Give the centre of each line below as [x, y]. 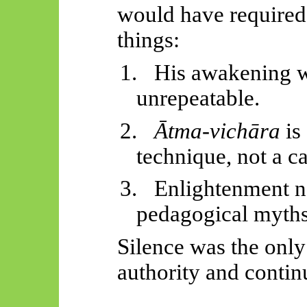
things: [148, 40]
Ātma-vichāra [218, 131]
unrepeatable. [198, 98]
